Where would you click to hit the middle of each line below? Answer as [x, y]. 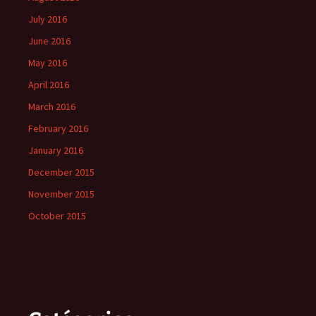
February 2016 [58, 128]
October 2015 [57, 216]
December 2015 [61, 172]
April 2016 [49, 85]
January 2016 [56, 150]
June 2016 [49, 41]
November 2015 [61, 194]
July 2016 [48, 19]
